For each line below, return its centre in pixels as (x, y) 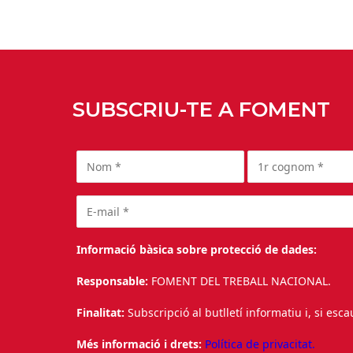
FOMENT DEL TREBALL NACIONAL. (243, 281)
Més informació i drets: (139, 344)
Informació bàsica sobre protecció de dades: (197, 249)
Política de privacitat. (260, 344)
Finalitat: (101, 312)
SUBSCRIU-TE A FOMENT (201, 110)
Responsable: (114, 281)
